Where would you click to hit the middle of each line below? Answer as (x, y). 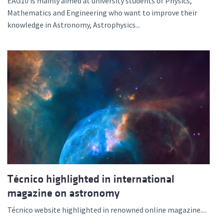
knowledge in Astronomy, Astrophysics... (74, 24)
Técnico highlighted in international (91, 179)
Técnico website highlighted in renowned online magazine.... (107, 209)
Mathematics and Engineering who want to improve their (102, 12)
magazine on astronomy (63, 193)
